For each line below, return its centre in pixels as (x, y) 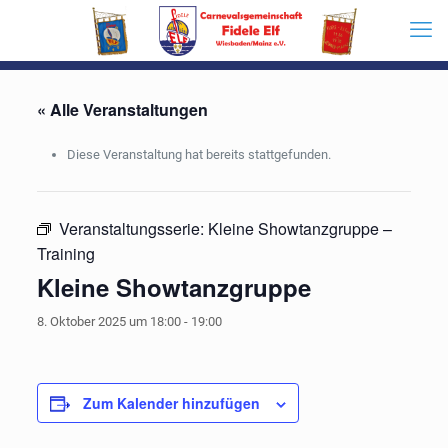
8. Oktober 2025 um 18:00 (108, 321)
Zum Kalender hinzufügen (171, 403)
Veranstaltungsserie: (133, 228)
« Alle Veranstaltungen (122, 109)
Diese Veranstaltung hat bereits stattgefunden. (198, 154)
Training (65, 253)
